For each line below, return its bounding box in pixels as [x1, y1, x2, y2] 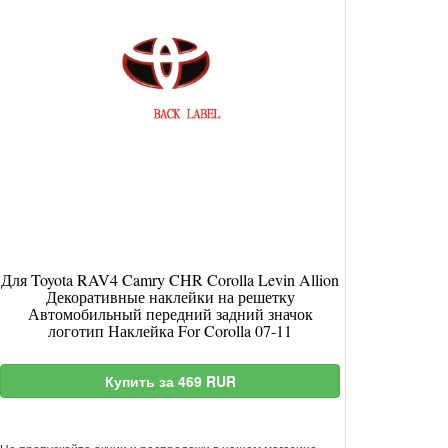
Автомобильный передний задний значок [27, 303, 313, 324]
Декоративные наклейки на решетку [45, 286, 295, 307]
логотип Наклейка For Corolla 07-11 [48, 320, 292, 341]
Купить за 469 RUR [104, 371, 236, 391]
